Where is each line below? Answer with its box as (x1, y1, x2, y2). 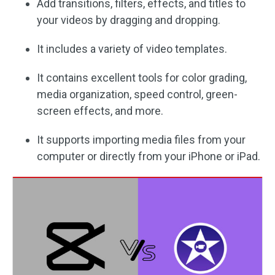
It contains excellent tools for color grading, (37, 71, 247, 84)
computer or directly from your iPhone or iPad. (37, 149, 260, 163)
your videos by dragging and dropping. (37, 13, 220, 26)
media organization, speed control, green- (37, 87, 238, 101)
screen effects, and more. (37, 104, 163, 117)
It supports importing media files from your (37, 133, 246, 146)
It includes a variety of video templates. (37, 42, 227, 55)
